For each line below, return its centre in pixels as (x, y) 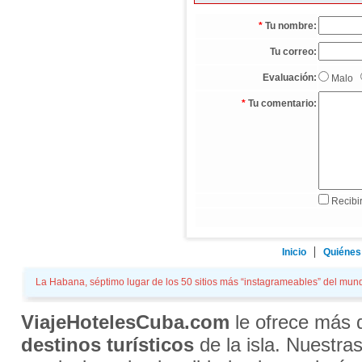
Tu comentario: (282, 103)
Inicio (294, 252)
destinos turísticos (107, 345)
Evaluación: (289, 78)
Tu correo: (293, 52)
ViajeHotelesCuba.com (125, 322)
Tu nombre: (290, 26)
